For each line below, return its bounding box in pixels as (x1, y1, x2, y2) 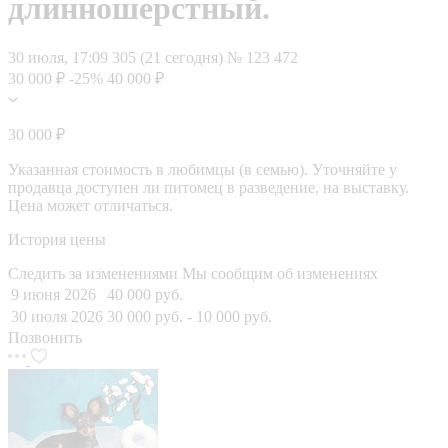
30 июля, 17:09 (8, 48, 108, 66)
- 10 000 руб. (187, 307, 272, 325)
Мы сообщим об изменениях (182, 264, 378, 282)
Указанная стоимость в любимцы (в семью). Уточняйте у (8, 160, 397, 178)
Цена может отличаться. (8, 196, 173, 214)
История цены (8, 230, 106, 248)
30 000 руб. (107, 307, 183, 325)
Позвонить (8, 328, 82, 346)
